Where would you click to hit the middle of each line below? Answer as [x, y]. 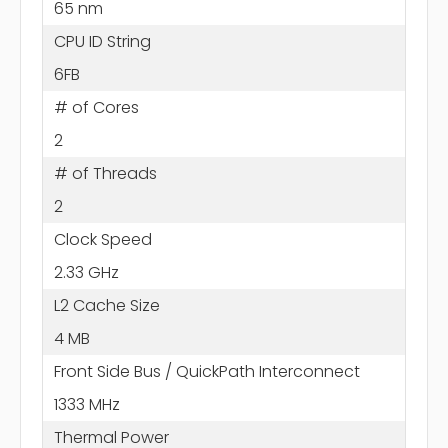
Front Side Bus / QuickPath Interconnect [206, 371]
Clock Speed [102, 239]
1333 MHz [86, 404]
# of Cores [96, 107]
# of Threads [105, 173]
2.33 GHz [86, 272]
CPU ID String [102, 41]
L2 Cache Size [106, 305]
